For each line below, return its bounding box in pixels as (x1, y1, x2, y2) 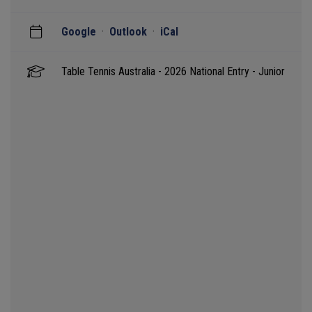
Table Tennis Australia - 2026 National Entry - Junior (61, 64, 285, 78)
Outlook (109, 24, 147, 38)
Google (61, 24, 96, 38)
